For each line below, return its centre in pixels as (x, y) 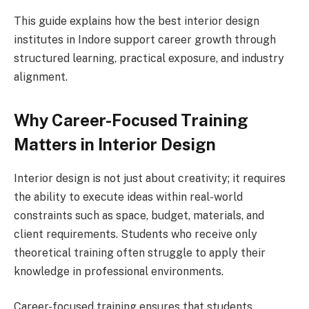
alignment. (41, 77)
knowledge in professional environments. (119, 271)
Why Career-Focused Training (131, 120)
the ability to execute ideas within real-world (128, 197)
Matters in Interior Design (115, 144)
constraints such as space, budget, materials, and (139, 215)
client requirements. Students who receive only (136, 234)
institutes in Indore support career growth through (145, 39)
